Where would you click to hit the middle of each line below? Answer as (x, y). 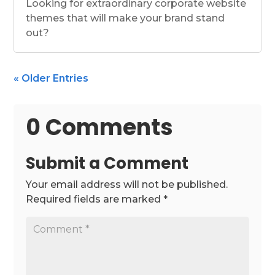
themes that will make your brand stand (126, 18)
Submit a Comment (107, 164)
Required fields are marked (95, 199)
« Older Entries (51, 79)
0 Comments (100, 128)
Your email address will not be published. (127, 185)
